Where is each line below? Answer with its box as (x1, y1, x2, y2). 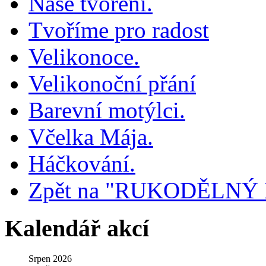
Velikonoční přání (28, 70, 196, 96)
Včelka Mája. (28, 123, 153, 150)
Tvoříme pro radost (28, 17, 209, 43)
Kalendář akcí (5, 215, 149, 242)
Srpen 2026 (28, 254, 72, 264)
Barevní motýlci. (28, 97, 185, 123)
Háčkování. (28, 150, 135, 176)
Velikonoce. (28, 43, 140, 69)
